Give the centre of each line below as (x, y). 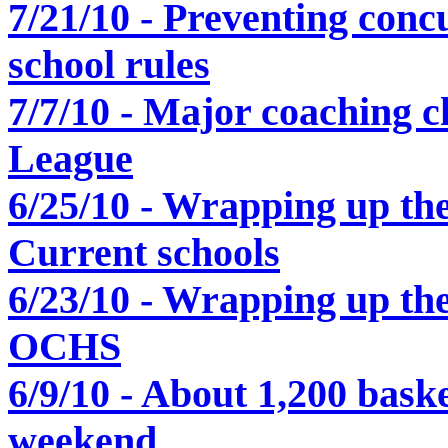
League (70, 158)
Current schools (144, 252)
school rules (109, 64)
